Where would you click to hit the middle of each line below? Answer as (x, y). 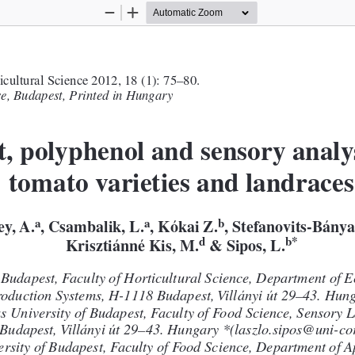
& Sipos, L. (247, 248)
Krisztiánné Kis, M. (132, 248)
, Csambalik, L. (92, 229)
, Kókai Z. (184, 229)
